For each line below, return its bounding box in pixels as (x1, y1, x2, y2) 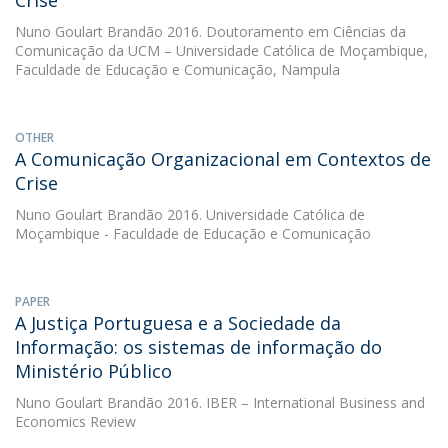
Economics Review (15, 412, 136, 431)
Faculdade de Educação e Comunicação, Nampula (15, 60, 340, 79)
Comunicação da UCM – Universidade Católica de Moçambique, (15, 41, 428, 60)
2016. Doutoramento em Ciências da (163, 22, 406, 41)
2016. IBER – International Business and (163, 393, 425, 412)
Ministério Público (15, 359, 172, 383)
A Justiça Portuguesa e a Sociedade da (15, 311, 341, 335)
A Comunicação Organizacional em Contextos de (15, 147, 431, 171)
